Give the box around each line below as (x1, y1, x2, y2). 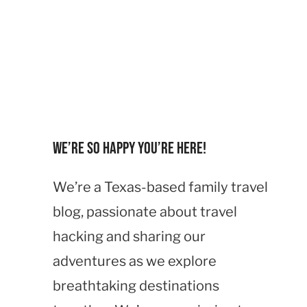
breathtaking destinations (53, 278, 219, 294)
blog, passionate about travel (53, 204, 237, 220)
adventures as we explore (53, 253, 217, 269)
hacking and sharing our (53, 228, 206, 245)
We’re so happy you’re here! (53, 138, 206, 158)
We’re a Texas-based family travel (53, 179, 268, 195)
